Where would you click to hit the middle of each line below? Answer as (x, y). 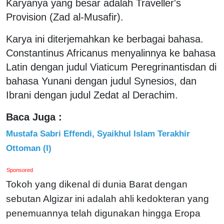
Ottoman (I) (29, 148)
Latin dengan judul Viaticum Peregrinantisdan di (111, 67)
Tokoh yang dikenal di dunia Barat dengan (97, 184)
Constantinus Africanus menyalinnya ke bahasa (111, 53)
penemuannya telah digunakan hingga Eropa (103, 213)
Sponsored (20, 170)
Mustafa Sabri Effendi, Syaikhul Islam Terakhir (98, 133)
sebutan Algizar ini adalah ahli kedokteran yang (107, 198)
